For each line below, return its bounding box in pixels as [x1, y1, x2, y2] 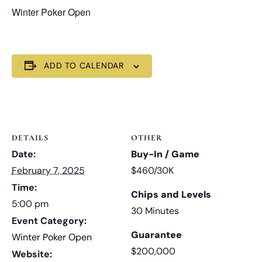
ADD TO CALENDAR [44, 60, 124, 71]
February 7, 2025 [12, 164, 85, 177]
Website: [12, 247, 52, 260]
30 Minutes [131, 204, 179, 217]
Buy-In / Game [131, 147, 199, 160]
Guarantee [131, 228, 182, 241]
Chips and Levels [131, 188, 211, 201]
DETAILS [12, 132, 49, 143]
